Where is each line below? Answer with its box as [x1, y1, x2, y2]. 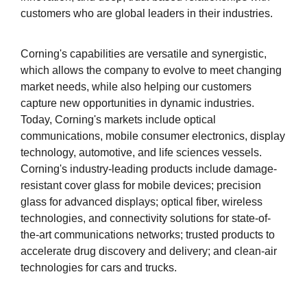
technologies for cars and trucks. [21, 262, 177, 274]
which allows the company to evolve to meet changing [21, 64, 282, 77]
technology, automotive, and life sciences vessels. [21, 147, 262, 159]
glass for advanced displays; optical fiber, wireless [21, 196, 262, 208]
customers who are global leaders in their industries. [21, 8, 273, 20]
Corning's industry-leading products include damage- [21, 163, 277, 175]
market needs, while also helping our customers [21, 81, 251, 93]
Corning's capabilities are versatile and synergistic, [21, 48, 267, 60]
